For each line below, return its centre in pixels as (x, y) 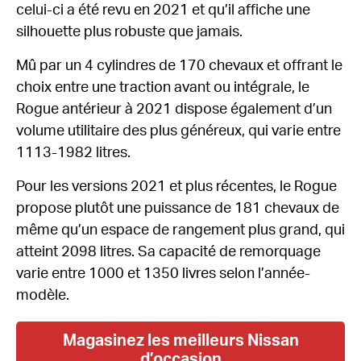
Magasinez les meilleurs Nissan (180, 341)
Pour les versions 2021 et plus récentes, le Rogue (176, 187)
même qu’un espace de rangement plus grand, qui (180, 230)
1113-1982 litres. (73, 153)
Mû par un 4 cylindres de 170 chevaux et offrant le (179, 66)
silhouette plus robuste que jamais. (129, 32)
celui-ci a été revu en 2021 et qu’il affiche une (163, 10)
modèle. (43, 295)
